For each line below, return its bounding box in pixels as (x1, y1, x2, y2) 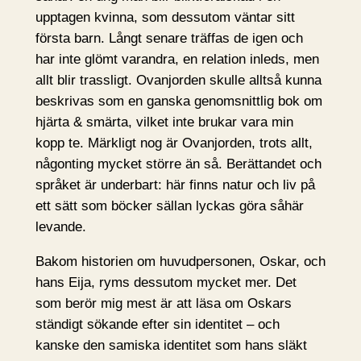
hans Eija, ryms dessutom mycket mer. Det (35, 275, 297, 291)
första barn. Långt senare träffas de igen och (35, 31, 303, 47)
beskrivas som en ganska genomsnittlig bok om (35, 93, 322, 110)
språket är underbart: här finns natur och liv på (35, 177, 315, 193)
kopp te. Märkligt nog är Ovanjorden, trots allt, (35, 135, 313, 151)
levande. (35, 219, 86, 235)
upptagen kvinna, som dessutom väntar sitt (35, 10, 295, 26)
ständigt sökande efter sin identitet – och (35, 317, 280, 333)
